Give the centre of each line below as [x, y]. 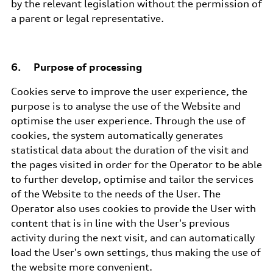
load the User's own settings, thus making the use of [136, 252]
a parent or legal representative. [87, 18]
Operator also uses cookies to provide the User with [133, 208]
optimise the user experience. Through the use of [128, 121]
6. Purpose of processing [76, 67]
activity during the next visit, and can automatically [133, 238]
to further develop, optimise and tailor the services [132, 179]
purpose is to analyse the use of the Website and [126, 106]
